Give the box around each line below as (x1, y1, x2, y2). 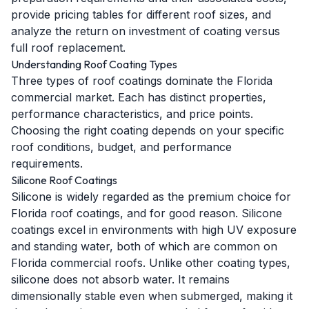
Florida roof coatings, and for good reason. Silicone (11, 206, 282, 220)
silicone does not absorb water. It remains (11, 272, 230, 286)
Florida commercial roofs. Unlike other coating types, (11, 256, 290, 270)
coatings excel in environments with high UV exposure (11, 223, 297, 237)
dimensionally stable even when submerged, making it (11, 289, 292, 303)
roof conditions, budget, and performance (11, 140, 232, 154)
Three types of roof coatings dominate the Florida (11, 74, 272, 88)
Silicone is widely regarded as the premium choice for (11, 190, 291, 203)
